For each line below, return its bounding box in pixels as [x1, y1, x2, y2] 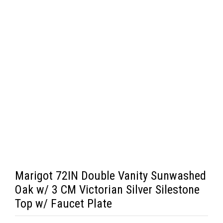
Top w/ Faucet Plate [15, 197, 112, 211]
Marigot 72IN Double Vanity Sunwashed [15, 169, 206, 183]
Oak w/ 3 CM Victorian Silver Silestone [15, 183, 200, 197]
